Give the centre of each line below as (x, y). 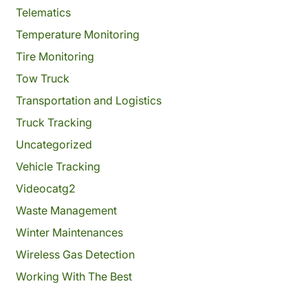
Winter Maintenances (69, 232)
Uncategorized (54, 144)
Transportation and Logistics (88, 100)
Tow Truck (42, 78)
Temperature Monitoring (77, 34)
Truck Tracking (54, 122)
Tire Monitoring (55, 56)
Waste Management (66, 210)
